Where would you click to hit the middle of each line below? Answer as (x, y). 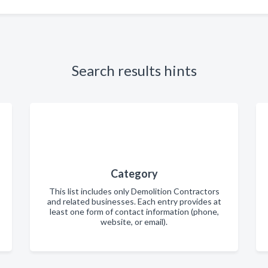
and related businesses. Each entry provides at (134, 201)
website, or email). (134, 222)
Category (134, 173)
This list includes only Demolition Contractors (134, 191)
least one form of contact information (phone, (134, 211)
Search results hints (134, 70)
